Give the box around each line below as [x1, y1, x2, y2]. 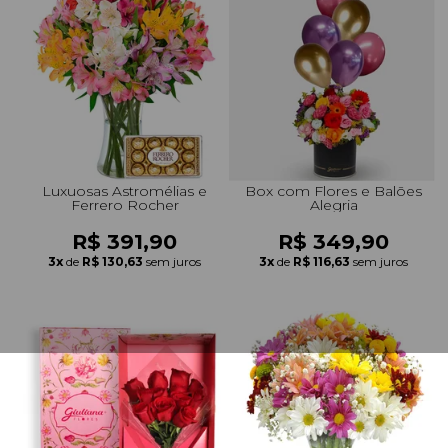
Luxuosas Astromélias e [42, 181, 207, 200]
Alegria [309, 195, 358, 214]
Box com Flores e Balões [245, 181, 422, 200]
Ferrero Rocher [70, 195, 179, 214]
